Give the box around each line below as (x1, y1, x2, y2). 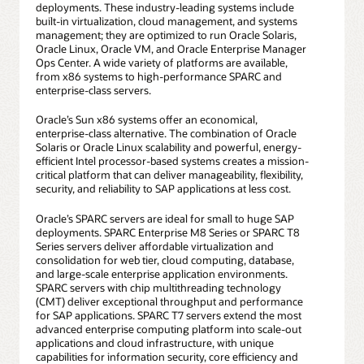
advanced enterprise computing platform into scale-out (36, 322, 301, 336)
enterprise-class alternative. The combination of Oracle (36, 127, 297, 141)
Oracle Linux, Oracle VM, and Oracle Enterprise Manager (36, 42, 306, 56)
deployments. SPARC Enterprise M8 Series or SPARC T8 (36, 225, 300, 239)
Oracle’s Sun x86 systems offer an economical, (36, 113, 258, 127)
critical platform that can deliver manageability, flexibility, (36, 168, 303, 182)
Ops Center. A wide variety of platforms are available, (36, 56, 288, 70)
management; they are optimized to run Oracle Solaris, (36, 28, 297, 42)
